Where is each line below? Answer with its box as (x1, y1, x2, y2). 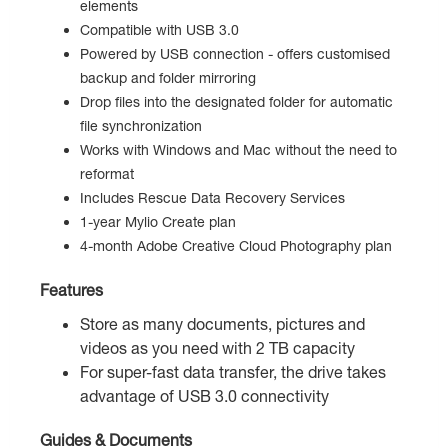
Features (40, 280, 103, 300)
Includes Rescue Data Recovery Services (80, 189, 345, 207)
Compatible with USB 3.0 (80, 21, 239, 39)
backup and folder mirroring (80, 69, 256, 87)
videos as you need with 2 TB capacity (80, 338, 355, 358)
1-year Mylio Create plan (80, 213, 236, 231)
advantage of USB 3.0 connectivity (80, 386, 329, 406)
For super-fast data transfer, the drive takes (80, 362, 386, 382)
